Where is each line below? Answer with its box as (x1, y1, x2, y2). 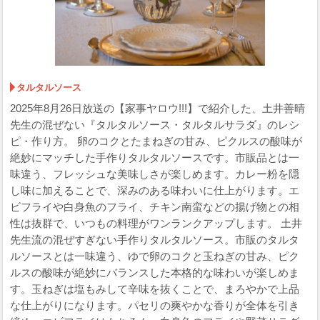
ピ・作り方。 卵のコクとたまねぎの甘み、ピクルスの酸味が (10, 135, 303, 148)
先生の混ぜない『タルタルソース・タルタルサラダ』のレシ (10, 119, 300, 131)
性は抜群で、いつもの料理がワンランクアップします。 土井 (10, 217, 303, 230)
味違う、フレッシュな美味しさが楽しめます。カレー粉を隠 (10, 168, 300, 181)
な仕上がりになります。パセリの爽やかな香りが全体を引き (10, 299, 300, 312)
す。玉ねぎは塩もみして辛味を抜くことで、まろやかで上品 (10, 283, 300, 296)
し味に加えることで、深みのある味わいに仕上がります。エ (10, 184, 300, 197)
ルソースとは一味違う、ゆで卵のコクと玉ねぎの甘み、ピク (10, 250, 300, 263)
